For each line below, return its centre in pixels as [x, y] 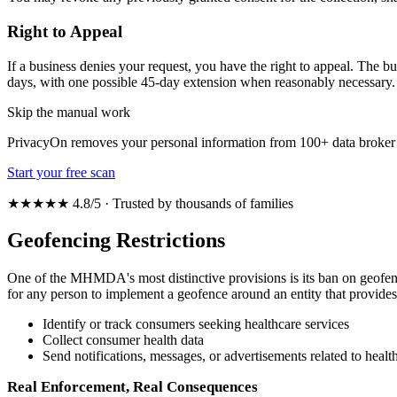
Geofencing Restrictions [116, 241]
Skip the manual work [69, 112]
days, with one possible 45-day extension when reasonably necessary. [201, 82]
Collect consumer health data [123, 340]
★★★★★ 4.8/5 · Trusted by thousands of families [150, 203]
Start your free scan [61, 172]
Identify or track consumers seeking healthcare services [196, 324]
